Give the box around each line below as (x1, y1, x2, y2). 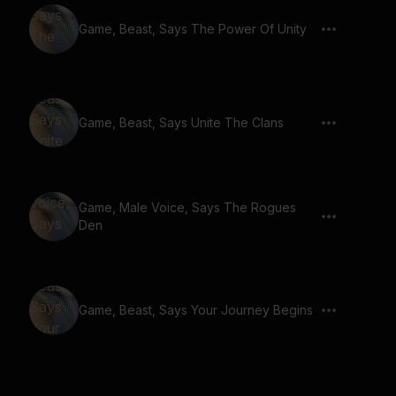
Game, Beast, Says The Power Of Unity (79, 21, 307, 36)
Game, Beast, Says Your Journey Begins (79, 302, 313, 317)
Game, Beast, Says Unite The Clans (79, 115, 284, 130)
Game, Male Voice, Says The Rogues (79, 200, 296, 215)
